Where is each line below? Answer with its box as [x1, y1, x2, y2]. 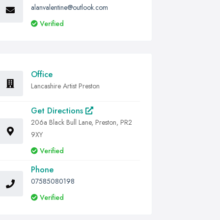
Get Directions [31, 105, 85, 116]
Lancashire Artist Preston [31, 81, 100, 91]
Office [31, 69, 53, 80]
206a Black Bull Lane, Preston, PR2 [31, 117, 132, 127]
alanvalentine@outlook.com [31, 2, 108, 12]
